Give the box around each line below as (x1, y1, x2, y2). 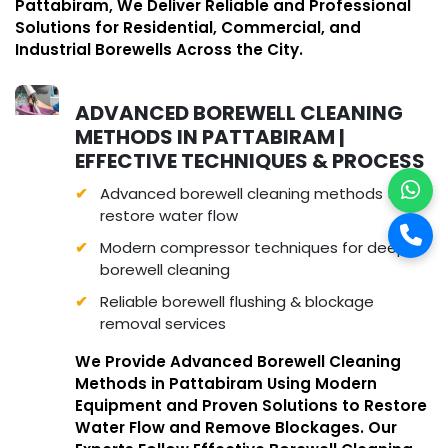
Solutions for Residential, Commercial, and (15, 17, 361, 38)
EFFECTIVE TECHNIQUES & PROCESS (75, 147, 426, 175)
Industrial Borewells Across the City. (15, 39, 303, 60)
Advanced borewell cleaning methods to (100, 183, 405, 204)
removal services (100, 313, 227, 334)
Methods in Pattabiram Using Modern (75, 373, 378, 394)
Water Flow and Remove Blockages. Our (75, 417, 398, 438)
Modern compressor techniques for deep (100, 237, 408, 258)
